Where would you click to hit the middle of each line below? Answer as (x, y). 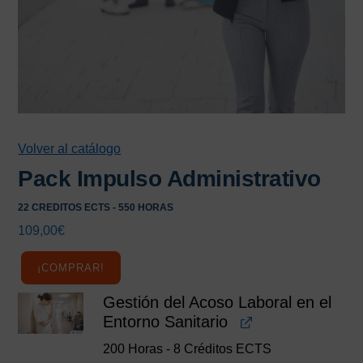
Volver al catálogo (70, 149)
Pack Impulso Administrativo (169, 179)
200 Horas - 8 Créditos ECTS (188, 349)
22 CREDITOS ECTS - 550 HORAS (96, 208)
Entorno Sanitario (166, 322)
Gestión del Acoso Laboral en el (218, 303)
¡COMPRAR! (71, 268)
